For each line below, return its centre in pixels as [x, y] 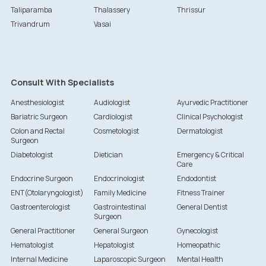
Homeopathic [199, 245]
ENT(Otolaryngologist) [47, 193]
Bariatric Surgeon [39, 117]
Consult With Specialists [62, 83]
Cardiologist [113, 117]
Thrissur [191, 10]
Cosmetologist [116, 131]
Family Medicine [120, 193]
